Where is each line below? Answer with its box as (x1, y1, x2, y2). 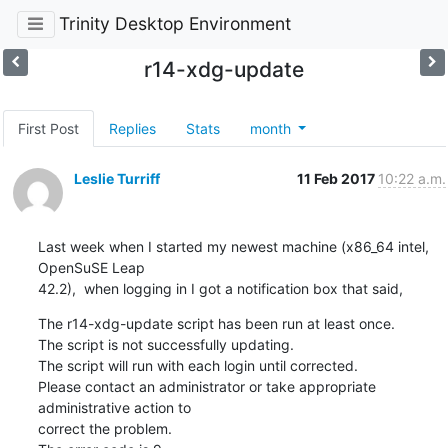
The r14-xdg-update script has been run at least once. (37, 314, 395, 332)
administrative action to (37, 398, 195, 416)
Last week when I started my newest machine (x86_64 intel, (37, 237, 429, 255)
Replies (108, 119, 156, 137)
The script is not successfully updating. (37, 335, 294, 353)
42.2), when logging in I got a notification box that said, (37, 279, 403, 297)
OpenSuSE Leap (37, 258, 149, 276)
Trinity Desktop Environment (58, 13, 291, 35)
